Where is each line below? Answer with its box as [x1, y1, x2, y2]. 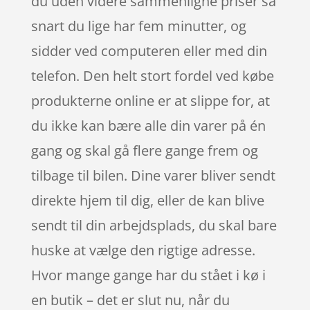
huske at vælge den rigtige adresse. [30, 240, 255, 259]
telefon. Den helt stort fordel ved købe [30, 66, 274, 85]
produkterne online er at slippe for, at [30, 91, 270, 110]
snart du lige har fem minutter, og [30, 16, 246, 35]
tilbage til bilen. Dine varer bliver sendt [30, 165, 275, 185]
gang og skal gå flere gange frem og [30, 140, 258, 160]
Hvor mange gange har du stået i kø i [30, 265, 266, 284]
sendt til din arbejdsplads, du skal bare [30, 215, 277, 235]
